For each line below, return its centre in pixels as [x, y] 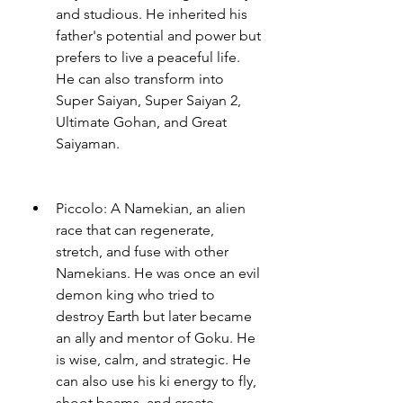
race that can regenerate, [135, 230]
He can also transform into [140, 79]
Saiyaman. [88, 143]
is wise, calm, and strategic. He [153, 359]
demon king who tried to [135, 295]
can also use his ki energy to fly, [156, 381]
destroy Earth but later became [154, 316]
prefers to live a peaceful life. [148, 57]
